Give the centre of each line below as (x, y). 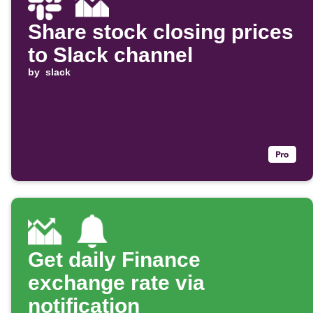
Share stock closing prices (161, 32)
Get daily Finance (114, 260)
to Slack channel (110, 55)
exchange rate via (116, 283)
